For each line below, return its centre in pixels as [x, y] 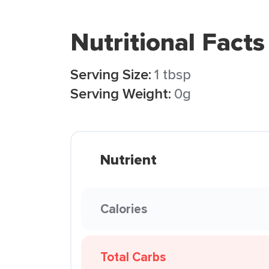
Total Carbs [133, 257]
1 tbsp [173, 74]
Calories [124, 209]
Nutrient [128, 160]
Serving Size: [111, 74]
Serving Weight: [121, 93]
